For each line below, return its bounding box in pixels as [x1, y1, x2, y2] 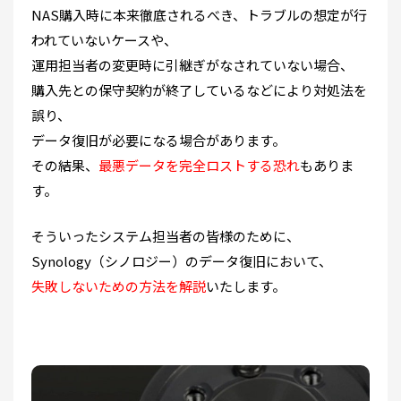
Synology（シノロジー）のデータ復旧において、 [31, 252, 332, 271]
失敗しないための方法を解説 [31, 277, 206, 296]
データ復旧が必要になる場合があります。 [31, 131, 286, 150]
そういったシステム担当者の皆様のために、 [31, 226, 300, 246]
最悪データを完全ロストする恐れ [98, 156, 300, 175]
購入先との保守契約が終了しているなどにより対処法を [31, 81, 367, 100]
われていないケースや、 [31, 30, 177, 50]
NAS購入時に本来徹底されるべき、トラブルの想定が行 [31, 5, 367, 25]
